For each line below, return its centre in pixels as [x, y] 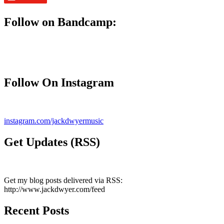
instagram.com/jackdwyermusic [54, 120]
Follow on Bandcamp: [60, 22]
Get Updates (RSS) [52, 142]
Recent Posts [36, 210]
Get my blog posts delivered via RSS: [63, 180]
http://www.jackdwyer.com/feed [54, 189]
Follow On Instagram [59, 82]
